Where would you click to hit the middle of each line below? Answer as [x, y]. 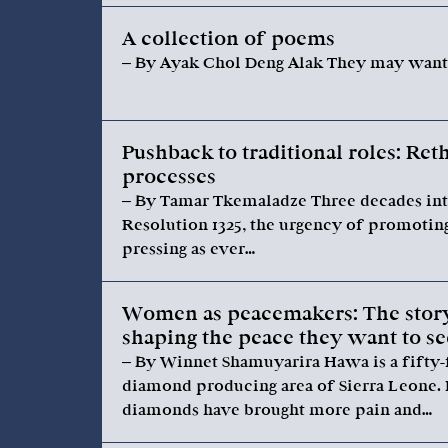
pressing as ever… [188, 249]
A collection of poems [228, 39]
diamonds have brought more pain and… [277, 410]
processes [169, 177]
